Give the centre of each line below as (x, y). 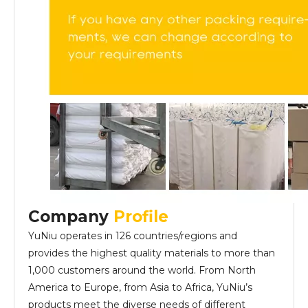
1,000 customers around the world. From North (142, 270)
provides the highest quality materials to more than (152, 253)
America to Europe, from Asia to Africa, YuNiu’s (140, 287)
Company (71, 217)
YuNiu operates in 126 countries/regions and (133, 236)
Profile (141, 217)
